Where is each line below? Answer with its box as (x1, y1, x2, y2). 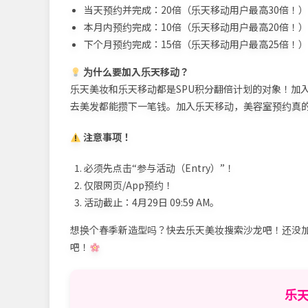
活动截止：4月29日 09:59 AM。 (84, 195, 219, 210)
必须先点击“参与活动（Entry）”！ (84, 161, 234, 175)
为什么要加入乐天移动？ (80, 65, 189, 79)
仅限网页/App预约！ (84, 178, 173, 192)
